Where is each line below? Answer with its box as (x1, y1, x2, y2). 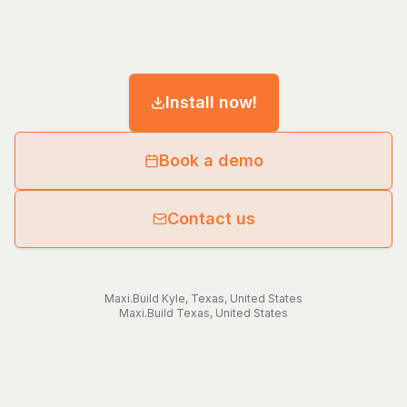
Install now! (164, 93, 257, 113)
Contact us (166, 209, 255, 229)
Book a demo (158, 151, 263, 171)
